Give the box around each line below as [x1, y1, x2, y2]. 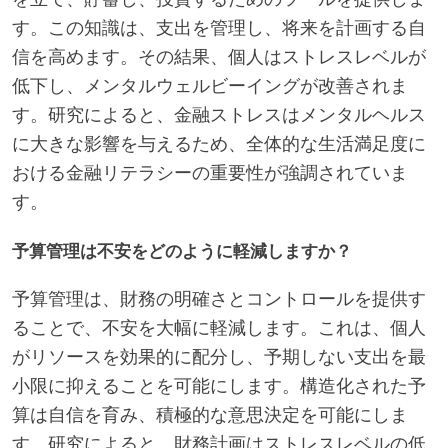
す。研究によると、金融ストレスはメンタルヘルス [12, 103, 426, 128]
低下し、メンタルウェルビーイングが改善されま [12, 74, 408, 99]
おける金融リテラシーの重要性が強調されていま [12, 161, 408, 186]
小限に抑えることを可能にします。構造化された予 [12, 374, 426, 399]
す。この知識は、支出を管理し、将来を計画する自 [12, 16, 426, 41]
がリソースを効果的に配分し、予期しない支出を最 [12, 345, 426, 370]
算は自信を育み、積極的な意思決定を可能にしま [12, 403, 408, 428]
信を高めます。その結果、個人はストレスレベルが [12, 45, 426, 70]
